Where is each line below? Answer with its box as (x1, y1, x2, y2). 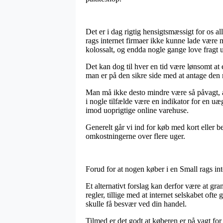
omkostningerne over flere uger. (86, 131, 185, 140)
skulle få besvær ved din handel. (86, 199, 187, 208)
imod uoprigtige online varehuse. (86, 106, 189, 114)
